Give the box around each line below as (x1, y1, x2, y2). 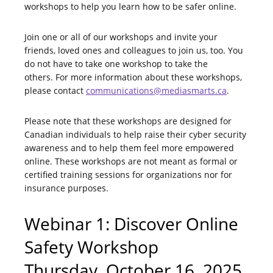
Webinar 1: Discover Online (24, 212, 238, 236)
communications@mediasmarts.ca (86, 85, 227, 97)
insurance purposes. (24, 182, 108, 194)
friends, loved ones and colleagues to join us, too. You (24, 44, 243, 57)
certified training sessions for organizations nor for (24, 169, 232, 181)
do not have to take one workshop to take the (24, 58, 208, 70)
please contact (24, 85, 86, 97)
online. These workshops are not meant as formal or (24, 155, 238, 168)
